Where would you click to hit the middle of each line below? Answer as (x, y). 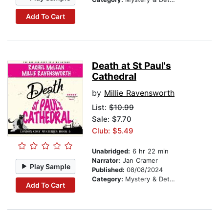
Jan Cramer (139, 161)
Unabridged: (111, 151)
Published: (109, 170)
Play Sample (50, 166)
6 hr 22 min (149, 151)
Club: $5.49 (113, 131)
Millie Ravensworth (139, 93)
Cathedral (114, 77)
